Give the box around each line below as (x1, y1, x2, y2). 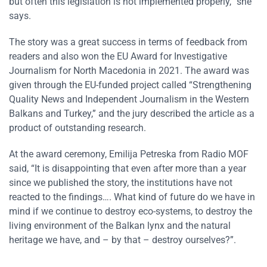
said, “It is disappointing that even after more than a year (9, 163, 246, 175)
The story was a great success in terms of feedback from (9, 36, 247, 48)
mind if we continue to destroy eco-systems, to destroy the (9, 206, 252, 218)
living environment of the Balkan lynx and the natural (9, 220, 231, 232)
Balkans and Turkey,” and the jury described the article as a (9, 108, 254, 120)
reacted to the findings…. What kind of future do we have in (9, 191, 255, 203)
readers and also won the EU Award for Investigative (9, 51, 227, 63)
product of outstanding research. (9, 122, 146, 134)
